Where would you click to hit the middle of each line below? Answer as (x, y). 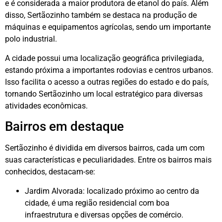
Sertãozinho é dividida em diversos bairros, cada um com (105, 148)
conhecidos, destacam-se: (50, 172)
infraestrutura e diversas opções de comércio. (104, 215)
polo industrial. (31, 39)
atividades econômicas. (46, 106)
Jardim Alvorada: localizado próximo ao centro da (112, 191)
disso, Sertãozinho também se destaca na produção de (101, 15)
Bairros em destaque (64, 127)
